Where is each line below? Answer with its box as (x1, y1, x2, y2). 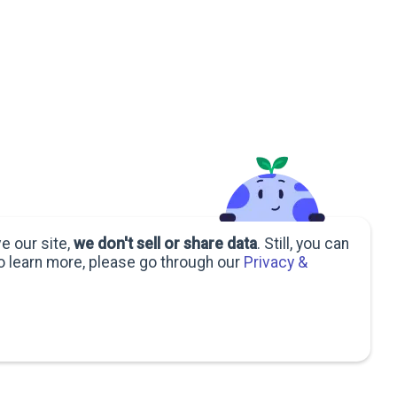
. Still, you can (257, 235, 349, 253)
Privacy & (244, 253, 307, 272)
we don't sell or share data (74, 235, 257, 253)
